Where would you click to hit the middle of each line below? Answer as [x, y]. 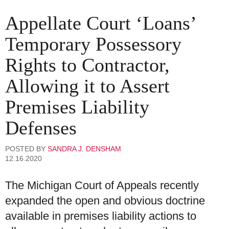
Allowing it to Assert [87, 86]
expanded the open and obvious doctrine [105, 201]
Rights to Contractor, [87, 65]
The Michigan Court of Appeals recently [102, 186]
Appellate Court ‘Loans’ [100, 23]
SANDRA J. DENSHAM [84, 149]
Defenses [41, 128]
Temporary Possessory [93, 44]
